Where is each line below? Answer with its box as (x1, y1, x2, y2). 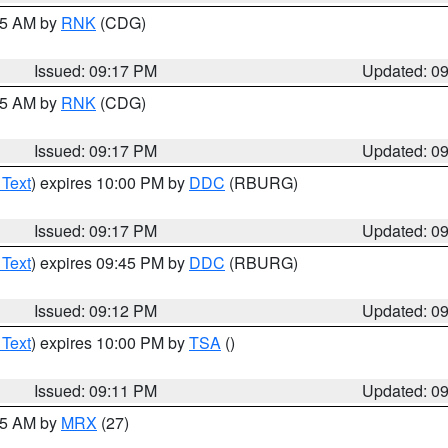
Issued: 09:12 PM (34, 299, 158, 322)
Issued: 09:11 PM (34, 379, 158, 402)
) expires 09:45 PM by (31, 251, 189, 274)
